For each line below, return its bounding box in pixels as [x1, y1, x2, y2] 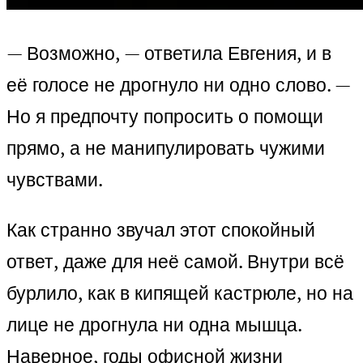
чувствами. [6, 167, 103, 193]
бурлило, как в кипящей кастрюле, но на [6, 280, 353, 306]
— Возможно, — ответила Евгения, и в [6, 41, 331, 66]
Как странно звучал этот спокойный [6, 217, 315, 243]
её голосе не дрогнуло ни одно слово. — [6, 72, 350, 98]
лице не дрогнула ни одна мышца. [6, 312, 301, 338]
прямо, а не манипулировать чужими [6, 135, 325, 161]
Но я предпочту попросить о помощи [6, 104, 323, 130]
